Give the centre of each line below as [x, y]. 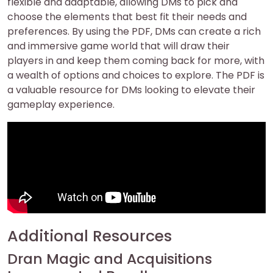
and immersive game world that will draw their [119, 46]
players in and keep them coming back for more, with [136, 61]
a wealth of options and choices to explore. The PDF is [136, 75]
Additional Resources [90, 236]
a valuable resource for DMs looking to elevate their [131, 90]
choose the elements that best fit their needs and [127, 17]
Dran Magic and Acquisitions [110, 259]
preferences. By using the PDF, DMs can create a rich [134, 31]
